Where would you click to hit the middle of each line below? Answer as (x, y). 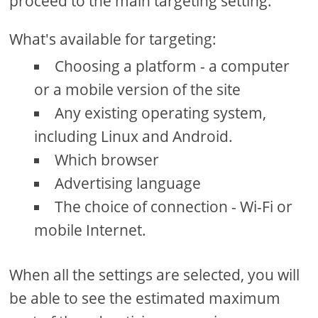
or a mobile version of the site (138, 89)
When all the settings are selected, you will (155, 274)
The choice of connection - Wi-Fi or (174, 206)
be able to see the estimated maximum (145, 298)
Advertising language (128, 183)
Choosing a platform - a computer (172, 66)
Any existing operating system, (161, 113)
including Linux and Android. (134, 136)
